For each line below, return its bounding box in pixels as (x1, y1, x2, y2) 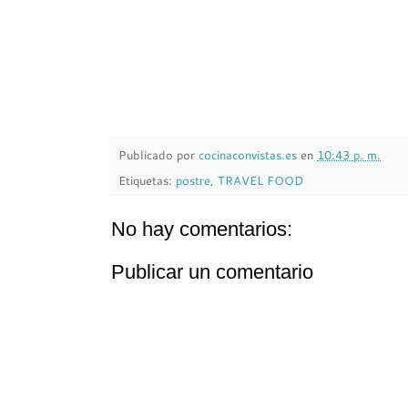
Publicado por (118, 148, 199, 163)
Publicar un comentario (111, 260, 313, 283)
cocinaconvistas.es (199, 148, 297, 163)
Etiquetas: (118, 172, 176, 188)
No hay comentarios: (111, 217, 292, 240)
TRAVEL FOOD (218, 172, 303, 188)
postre (176, 172, 210, 188)
